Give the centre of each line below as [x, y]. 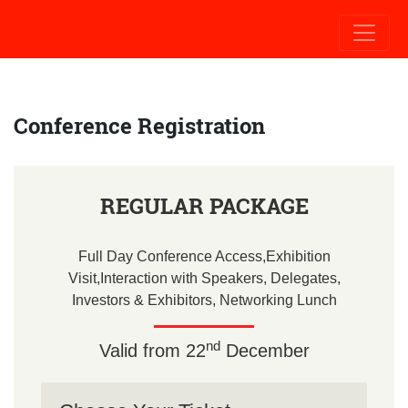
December [265, 351]
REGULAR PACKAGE [204, 206]
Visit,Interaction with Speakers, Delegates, [204, 278]
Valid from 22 [152, 351]
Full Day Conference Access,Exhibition [204, 256]
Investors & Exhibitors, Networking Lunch [204, 300]
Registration [201, 126]
